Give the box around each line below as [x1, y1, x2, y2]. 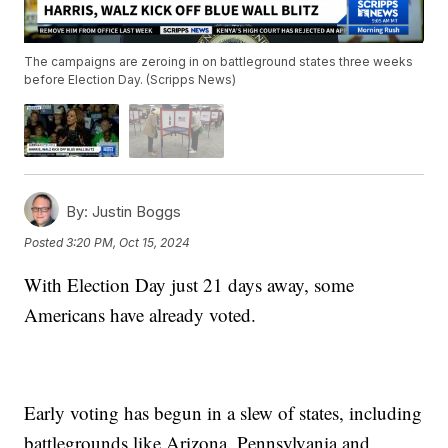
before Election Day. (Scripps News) [24, 72, 237, 88]
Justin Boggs [88, 201, 182, 221]
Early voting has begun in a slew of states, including [24, 399, 423, 425]
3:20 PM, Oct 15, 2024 [66, 235, 191, 251]
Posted [24, 235, 67, 251]
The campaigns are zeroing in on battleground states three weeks [24, 54, 414, 70]
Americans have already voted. [24, 301, 257, 327]
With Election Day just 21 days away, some [24, 271, 355, 297]
